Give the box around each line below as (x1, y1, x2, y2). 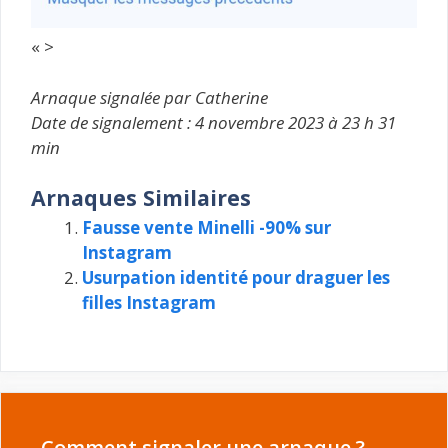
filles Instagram (82, 291, 216, 315)
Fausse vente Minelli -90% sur (82, 216, 331, 240)
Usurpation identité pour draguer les (82, 266, 390, 290)
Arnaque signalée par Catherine (31, 85, 268, 109)
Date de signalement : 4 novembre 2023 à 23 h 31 (31, 110, 396, 134)
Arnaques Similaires (31, 183, 251, 213)
